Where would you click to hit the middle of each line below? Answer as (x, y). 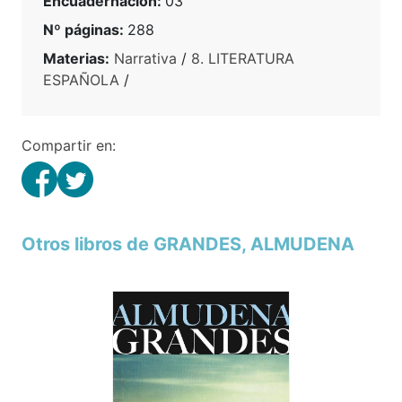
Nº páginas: (85, 29)
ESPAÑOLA (81, 79)
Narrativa (145, 58)
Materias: (76, 58)
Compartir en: (69, 145)
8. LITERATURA (243, 58)
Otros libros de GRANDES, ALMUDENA (188, 244)
